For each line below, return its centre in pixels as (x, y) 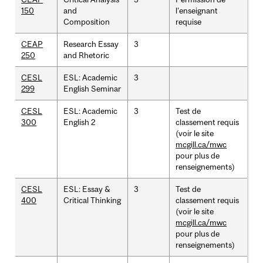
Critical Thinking (92, 200)
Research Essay (91, 44)
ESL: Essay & (87, 189)
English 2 (80, 122)
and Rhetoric (87, 55)
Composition (87, 21)
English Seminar (92, 88)
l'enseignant (197, 10)
